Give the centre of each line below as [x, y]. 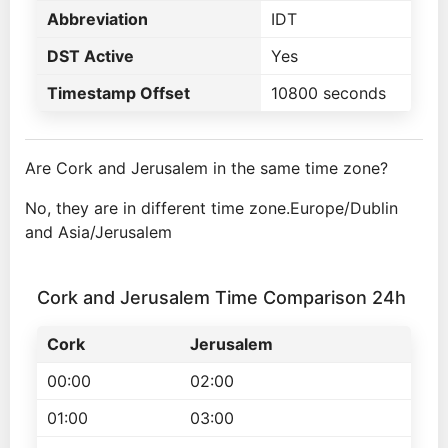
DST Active [90, 56]
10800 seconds [328, 93]
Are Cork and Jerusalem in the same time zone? [206, 168]
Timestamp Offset [118, 93]
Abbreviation [97, 19]
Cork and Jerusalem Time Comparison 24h [221, 297]
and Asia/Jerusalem [98, 232]
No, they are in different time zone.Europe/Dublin [211, 208]
